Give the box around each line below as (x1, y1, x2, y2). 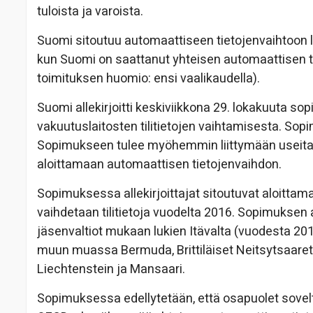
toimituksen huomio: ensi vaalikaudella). (37, 69, 260, 89)
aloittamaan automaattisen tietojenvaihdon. (37, 155, 282, 175)
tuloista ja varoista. (37, 2, 143, 22)
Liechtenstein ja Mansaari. (37, 260, 185, 279)
